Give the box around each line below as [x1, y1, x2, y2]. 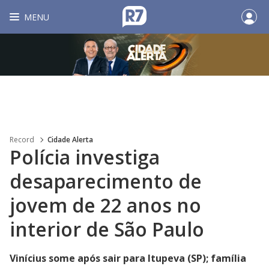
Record [10, 134, 34, 145]
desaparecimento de [10, 168, 202, 194]
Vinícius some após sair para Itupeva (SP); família [10, 252, 246, 265]
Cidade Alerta [47, 134, 93, 145]
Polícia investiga [10, 144, 160, 170]
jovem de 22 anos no [10, 192, 201, 218]
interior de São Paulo [10, 216, 204, 242]
